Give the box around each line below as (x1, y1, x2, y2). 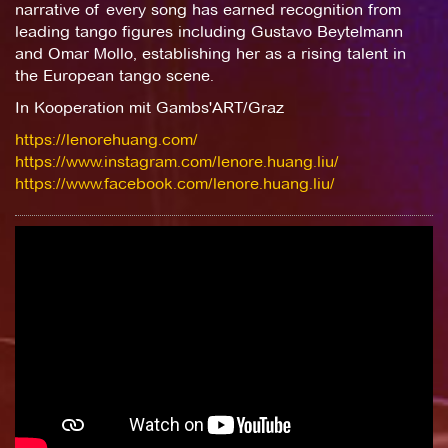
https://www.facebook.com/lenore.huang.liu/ (15, 173, 335, 193)
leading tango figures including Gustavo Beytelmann (15, 21, 403, 41)
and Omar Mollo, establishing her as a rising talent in (15, 43, 406, 63)
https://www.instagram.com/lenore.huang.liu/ (15, 151, 339, 171)
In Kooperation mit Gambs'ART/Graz (15, 97, 284, 117)
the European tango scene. (15, 65, 214, 85)
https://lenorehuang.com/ (15, 129, 198, 149)
